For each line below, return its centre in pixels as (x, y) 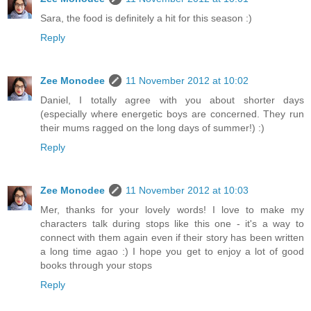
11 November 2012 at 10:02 (187, 81)
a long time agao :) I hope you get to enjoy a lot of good (172, 252)
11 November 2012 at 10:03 (187, 191)
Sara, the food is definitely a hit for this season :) (146, 18)
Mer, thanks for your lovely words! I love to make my (172, 210)
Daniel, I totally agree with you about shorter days (172, 100)
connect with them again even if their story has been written (172, 238)
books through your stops (96, 266)
